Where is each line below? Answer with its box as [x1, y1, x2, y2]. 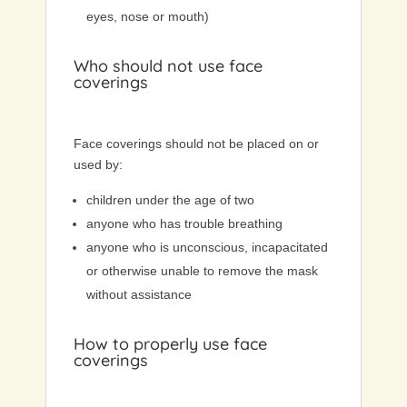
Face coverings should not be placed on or [74, 136, 319, 152]
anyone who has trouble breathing [86, 216, 283, 232]
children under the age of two [86, 193, 254, 208]
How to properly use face [74, 333, 267, 355]
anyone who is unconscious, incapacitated [86, 240, 328, 255]
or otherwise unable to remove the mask [86, 263, 318, 279]
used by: [74, 157, 123, 173]
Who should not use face [74, 55, 263, 77]
